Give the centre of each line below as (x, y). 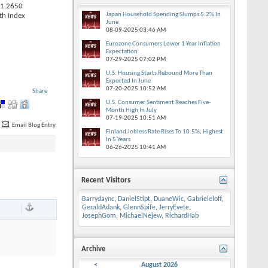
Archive (94, 249)
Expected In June (128, 81)
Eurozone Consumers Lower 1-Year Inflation (163, 44)
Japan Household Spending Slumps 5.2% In (163, 15)
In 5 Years (118, 140)
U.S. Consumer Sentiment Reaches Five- (158, 103)
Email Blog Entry (33, 125)
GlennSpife (139, 208)
